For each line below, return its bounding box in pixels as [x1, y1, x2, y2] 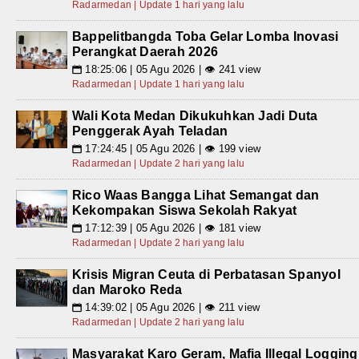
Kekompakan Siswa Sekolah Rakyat [72, 204, 297, 218]
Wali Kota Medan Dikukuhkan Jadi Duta [72, 109, 318, 123]
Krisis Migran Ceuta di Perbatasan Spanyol [72, 268, 341, 282]
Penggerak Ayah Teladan [72, 124, 228, 139]
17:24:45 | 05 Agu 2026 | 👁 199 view [82, 143, 261, 155]
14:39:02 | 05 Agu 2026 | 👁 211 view [82, 301, 260, 314]
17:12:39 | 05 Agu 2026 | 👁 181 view [82, 222, 261, 235]
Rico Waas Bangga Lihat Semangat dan [72, 188, 320, 203]
